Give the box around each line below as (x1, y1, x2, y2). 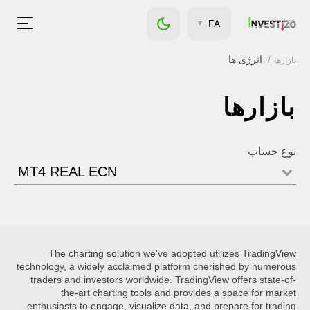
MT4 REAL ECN (18, 164, 117, 179)
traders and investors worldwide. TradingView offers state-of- (30, 274, 296, 285)
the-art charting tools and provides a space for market (61, 287, 296, 298)
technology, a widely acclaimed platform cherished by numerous (17, 261, 296, 272)
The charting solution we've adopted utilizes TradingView (48, 248, 296, 259)
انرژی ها (228, 54, 262, 65)
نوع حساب (248, 145, 296, 157)
